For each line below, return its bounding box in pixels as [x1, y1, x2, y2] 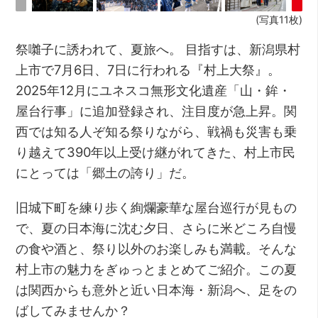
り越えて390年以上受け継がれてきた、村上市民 [16, 144, 296, 160]
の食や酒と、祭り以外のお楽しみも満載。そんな [16, 241, 297, 257]
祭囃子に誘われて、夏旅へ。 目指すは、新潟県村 [16, 41, 301, 57]
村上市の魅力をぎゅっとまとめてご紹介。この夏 [16, 261, 297, 278]
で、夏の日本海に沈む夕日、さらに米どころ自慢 [16, 220, 297, 236]
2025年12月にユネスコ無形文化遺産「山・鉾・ [16, 82, 292, 99]
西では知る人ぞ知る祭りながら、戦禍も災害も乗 [16, 124, 297, 140]
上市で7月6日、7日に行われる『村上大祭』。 [16, 62, 281, 78]
